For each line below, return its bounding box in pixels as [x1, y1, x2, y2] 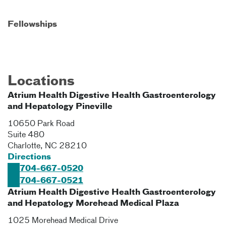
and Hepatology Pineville [8, 103, 112, 111]
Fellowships [8, 21, 57, 29]
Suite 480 [8, 131, 44, 139]
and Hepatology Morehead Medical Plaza [8, 200, 179, 208]
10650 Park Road [8, 120, 75, 128]
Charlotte [8, 142, 40, 150]
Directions [8, 153, 51, 161]
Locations [8, 75, 75, 88]
